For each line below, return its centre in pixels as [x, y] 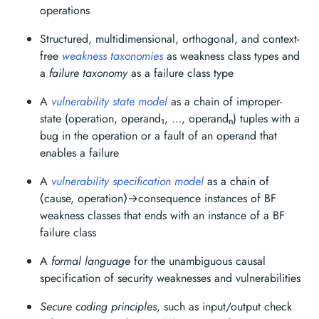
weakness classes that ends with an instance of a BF [162, 215]
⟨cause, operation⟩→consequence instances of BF [158, 198]
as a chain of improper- [225, 101]
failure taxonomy [88, 73]
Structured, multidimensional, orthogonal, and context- [169, 39]
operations [65, 10]
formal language [91, 261]
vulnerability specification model [127, 181]
